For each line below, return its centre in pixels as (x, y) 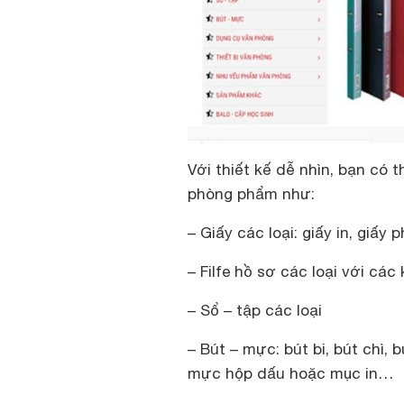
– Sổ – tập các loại (255, 310)
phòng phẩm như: (251, 193)
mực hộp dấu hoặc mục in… (290, 373)
